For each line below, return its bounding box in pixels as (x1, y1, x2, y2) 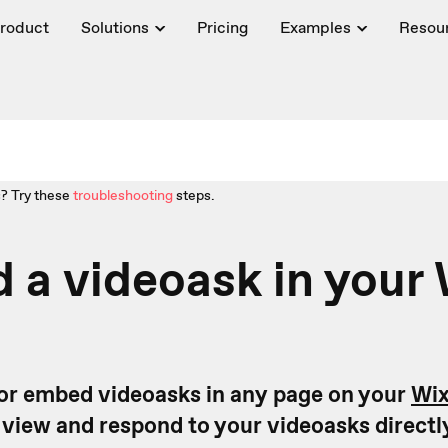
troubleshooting (73, 186, 173, 204)
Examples (279, 17, 351, 38)
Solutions (80, 17, 149, 38)
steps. (176, 186, 215, 204)
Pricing (196, 17, 248, 38)
